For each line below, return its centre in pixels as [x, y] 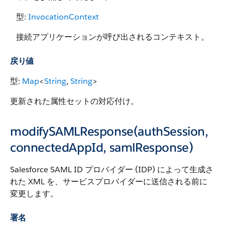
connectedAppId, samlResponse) [102, 147]
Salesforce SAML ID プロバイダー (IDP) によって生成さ [112, 170]
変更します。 [34, 194]
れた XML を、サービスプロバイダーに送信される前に [109, 182]
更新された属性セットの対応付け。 [74, 101]
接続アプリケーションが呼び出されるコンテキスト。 [113, 37]
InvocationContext [64, 17]
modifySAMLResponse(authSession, [109, 131]
